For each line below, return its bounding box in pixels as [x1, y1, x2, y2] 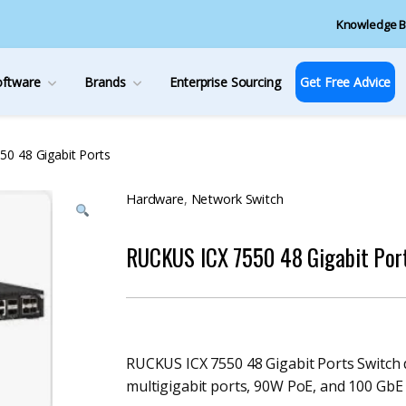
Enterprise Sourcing [169, 72, 281, 91]
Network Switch [190, 190, 284, 208]
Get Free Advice [300, 72, 391, 91]
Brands [84, 72, 126, 91]
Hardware [126, 190, 184, 208]
